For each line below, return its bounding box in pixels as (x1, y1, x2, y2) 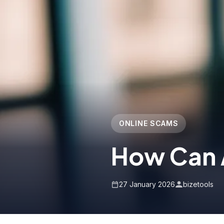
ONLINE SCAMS (119, 119, 178, 127)
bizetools (183, 180, 213, 188)
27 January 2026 (119, 180, 175, 188)
